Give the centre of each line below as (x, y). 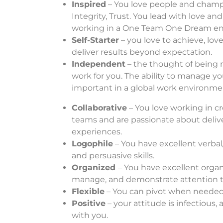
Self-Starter (95, 40)
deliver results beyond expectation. (142, 52)
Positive (89, 203)
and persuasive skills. (114, 155)
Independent (99, 64)
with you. (90, 215)
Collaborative (99, 108)
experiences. (97, 131)
